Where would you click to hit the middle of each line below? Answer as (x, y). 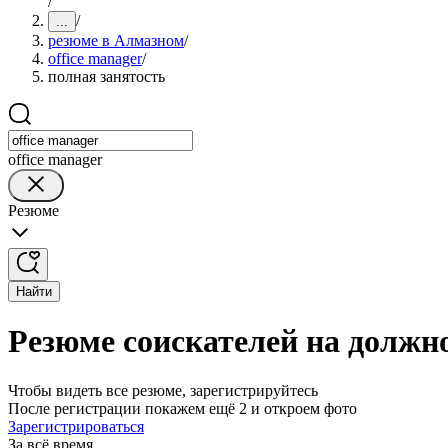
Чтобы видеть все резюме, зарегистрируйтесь (163, 390)
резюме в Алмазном (116, 40)
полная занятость (106, 76)
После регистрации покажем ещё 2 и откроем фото (182, 408)
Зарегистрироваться (76, 426)
